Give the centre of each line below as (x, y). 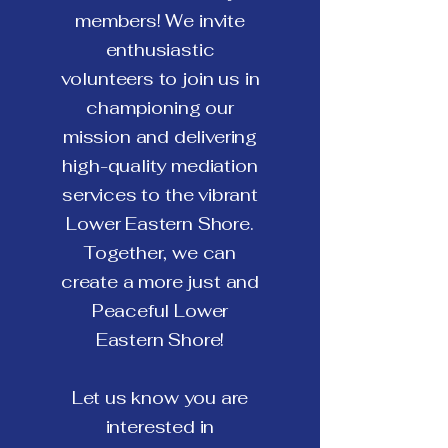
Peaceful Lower (160, 310)
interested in (160, 426)
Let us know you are (160, 397)
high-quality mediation (160, 165)
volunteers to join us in (160, 78)
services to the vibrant (160, 194)
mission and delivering (160, 136)
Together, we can (160, 252)
